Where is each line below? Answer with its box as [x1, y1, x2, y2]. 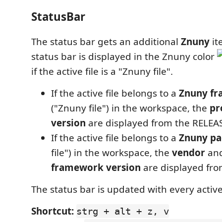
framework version [51, 161, 141, 174]
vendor [172, 146, 205, 159]
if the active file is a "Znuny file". [31, 64, 173, 78]
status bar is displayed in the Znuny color [31, 50, 217, 63]
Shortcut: [31, 204, 74, 218]
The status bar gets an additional [31, 35, 181, 48]
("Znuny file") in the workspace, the [51, 101, 210, 114]
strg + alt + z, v [76, 205, 169, 217]
